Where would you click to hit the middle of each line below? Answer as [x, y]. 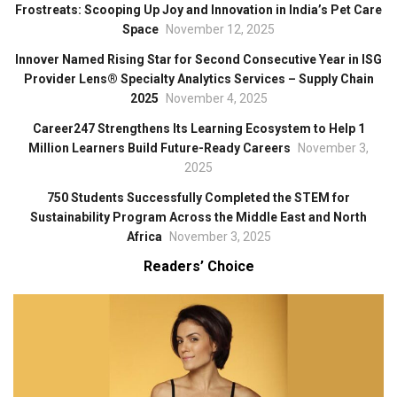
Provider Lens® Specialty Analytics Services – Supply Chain [198, 79]
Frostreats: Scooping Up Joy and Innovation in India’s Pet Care [198, 10]
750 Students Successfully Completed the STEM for [198, 198]
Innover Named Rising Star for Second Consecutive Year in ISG [198, 60]
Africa [144, 237]
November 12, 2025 [220, 30]
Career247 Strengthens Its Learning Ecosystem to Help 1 [198, 129]
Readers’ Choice [198, 267]
